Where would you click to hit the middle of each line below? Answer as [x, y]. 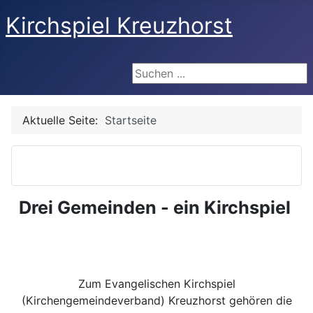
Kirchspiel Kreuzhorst [119, 26]
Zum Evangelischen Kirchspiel [156, 284]
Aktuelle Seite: [64, 120]
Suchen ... [157, 71]
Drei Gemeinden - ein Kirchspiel [156, 208]
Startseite [131, 120]
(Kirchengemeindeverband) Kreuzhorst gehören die [156, 300]
